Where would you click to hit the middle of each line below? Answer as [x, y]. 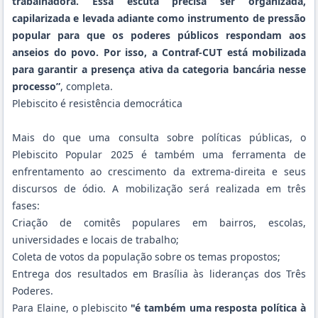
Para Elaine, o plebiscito [72, 307]
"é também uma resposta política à [219, 307]
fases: [26, 205]
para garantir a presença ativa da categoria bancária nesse [159, 69]
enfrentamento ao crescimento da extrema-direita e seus [159, 171]
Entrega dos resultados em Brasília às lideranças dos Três [159, 273]
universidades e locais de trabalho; [95, 239]
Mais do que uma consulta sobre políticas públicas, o [159, 137]
